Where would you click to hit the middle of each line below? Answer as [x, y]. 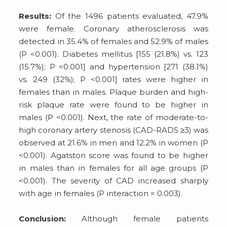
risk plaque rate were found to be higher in [113, 104]
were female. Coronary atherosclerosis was [113, 28]
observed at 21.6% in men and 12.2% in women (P [113, 142]
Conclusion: [43, 218]
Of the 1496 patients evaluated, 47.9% [130, 16]
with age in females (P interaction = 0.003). [101, 193]
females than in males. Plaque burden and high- [113, 92]
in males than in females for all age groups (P [113, 168]
